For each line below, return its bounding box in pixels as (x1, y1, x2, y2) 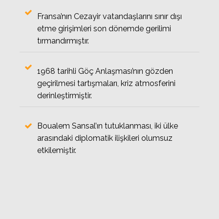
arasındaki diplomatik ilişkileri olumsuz (37, 133, 173, 143)
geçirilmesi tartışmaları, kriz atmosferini (37, 79, 175, 88)
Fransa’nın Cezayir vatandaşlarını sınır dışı (37, 12, 182, 21)
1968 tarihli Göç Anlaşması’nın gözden (37, 66, 173, 76)
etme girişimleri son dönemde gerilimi (37, 24, 171, 33)
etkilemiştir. (37, 146, 76, 155)
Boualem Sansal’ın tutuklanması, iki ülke (37, 121, 178, 131)
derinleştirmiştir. (37, 91, 92, 100)
